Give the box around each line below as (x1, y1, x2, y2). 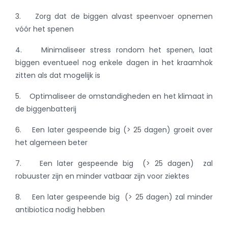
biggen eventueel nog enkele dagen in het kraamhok (15, 58, 213, 68)
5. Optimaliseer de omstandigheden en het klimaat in (15, 91, 213, 102)
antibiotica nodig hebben (15, 205, 105, 215)
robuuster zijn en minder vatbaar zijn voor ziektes (15, 171, 189, 182)
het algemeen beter (15, 137, 88, 148)
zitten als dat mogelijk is (15, 70, 100, 81)
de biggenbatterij (15, 104, 76, 115)
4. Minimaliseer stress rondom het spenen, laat (15, 45, 213, 55)
